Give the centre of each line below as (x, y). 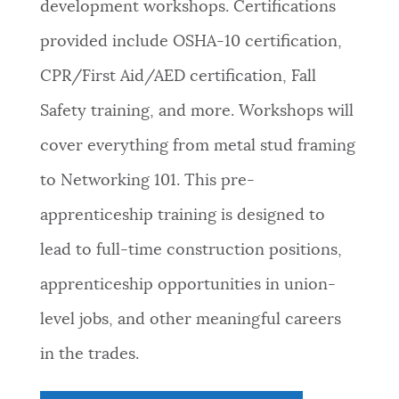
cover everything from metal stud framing (197, 147)
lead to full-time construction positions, (191, 251)
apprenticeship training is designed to (182, 216)
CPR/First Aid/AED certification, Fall (178, 77)
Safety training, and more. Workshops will (196, 112)
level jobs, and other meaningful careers (190, 320)
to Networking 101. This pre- (147, 181)
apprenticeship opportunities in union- (187, 285)
